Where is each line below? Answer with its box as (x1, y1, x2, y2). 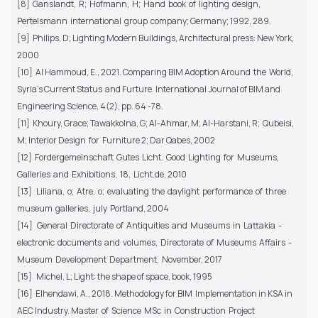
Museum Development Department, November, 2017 (17, 253, 222, 265)
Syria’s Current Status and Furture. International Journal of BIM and (17, 82, 280, 95)
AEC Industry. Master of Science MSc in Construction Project (17, 304, 256, 317)
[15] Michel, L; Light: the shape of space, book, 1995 (17, 270, 212, 283)
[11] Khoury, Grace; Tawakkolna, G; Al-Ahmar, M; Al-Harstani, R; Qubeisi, (17, 116, 294, 129)
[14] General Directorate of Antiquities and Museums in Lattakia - (17, 219, 283, 231)
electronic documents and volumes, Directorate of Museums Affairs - (17, 236, 293, 248)
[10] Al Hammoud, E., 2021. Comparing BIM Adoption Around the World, (17, 65, 293, 78)
